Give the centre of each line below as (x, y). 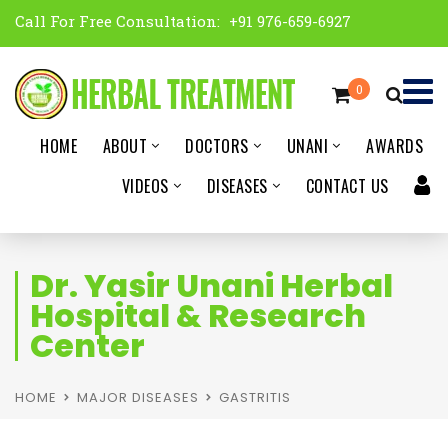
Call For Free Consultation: (119, 21)
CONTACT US (347, 186)
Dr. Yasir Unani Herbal (211, 285)
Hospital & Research (198, 315)
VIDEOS (145, 186)
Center (87, 345)
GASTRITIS (255, 397)
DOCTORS (217, 146)
